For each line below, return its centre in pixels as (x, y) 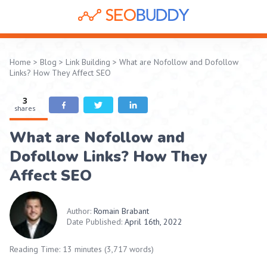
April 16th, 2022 (153, 222)
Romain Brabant (121, 211)
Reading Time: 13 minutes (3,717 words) (82, 249)
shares (25, 108)
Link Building (88, 62)
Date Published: (94, 222)
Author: (79, 211)
